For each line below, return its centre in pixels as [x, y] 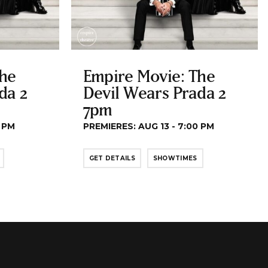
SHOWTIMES [175, 158]
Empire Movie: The [149, 75]
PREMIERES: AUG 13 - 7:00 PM [148, 126]
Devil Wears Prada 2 [154, 92]
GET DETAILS [112, 158]
